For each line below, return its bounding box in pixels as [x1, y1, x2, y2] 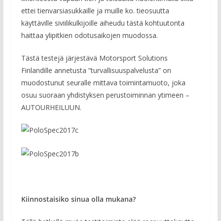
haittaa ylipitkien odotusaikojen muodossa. [21, 30, 158, 40]
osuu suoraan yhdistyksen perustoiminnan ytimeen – [21, 90, 189, 100]
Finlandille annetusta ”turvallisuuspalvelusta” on [21, 65, 171, 75]
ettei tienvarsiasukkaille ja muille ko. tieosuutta [21, 5, 169, 15]
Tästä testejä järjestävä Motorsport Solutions [21, 53, 168, 63]
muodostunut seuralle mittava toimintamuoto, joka [21, 77, 185, 87]
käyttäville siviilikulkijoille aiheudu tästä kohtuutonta [21, 18, 184, 28]
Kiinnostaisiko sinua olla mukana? [21, 194, 136, 204]
